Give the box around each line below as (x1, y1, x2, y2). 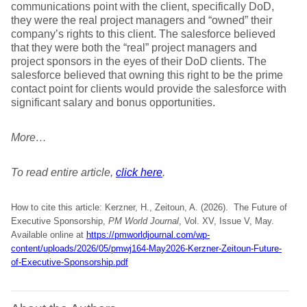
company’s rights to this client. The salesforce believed (11, 28, 275, 40)
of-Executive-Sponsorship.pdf (11, 257, 128, 267)
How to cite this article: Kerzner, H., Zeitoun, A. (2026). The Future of (11, 202, 287, 212)
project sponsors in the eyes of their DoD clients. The (11, 56, 267, 67)
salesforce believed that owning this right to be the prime (11, 69, 283, 81)
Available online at (11, 230, 86, 240)
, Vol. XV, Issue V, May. (179, 216, 274, 226)
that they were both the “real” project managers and (11, 42, 257, 53)
